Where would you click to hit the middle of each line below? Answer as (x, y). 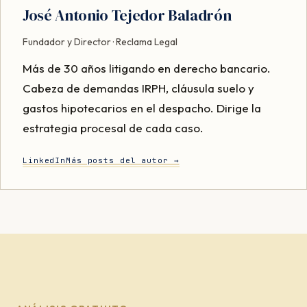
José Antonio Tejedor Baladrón (127, 15)
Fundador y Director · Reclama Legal (100, 41)
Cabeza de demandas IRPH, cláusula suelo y (138, 88)
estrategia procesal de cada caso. (113, 127)
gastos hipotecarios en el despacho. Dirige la (142, 108)
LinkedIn (45, 160)
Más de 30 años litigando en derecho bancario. (27, 68)
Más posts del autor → (123, 160)
